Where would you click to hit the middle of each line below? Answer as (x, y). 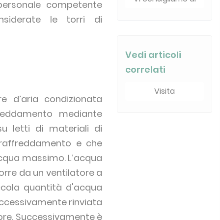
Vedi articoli (153, 55)
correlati (146, 69)
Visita (165, 91)
